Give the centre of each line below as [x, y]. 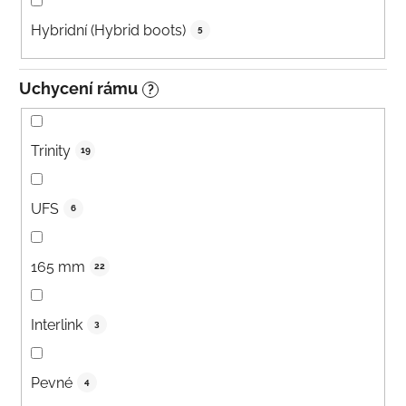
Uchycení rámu [78, 88]
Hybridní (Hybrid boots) [108, 30]
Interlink [57, 324]
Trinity [51, 150]
